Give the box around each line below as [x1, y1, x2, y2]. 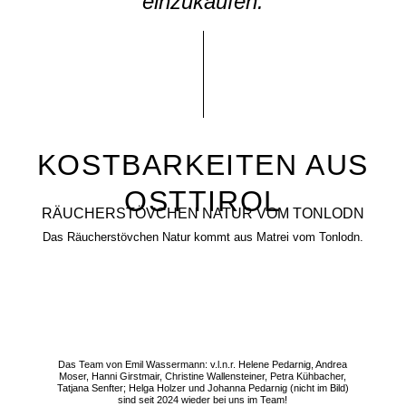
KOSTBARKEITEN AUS [36, 149, 370, 181]
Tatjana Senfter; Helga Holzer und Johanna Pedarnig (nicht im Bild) [56, 382, 349, 394]
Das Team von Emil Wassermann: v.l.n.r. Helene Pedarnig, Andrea [58, 359, 348, 371]
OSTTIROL [124, 185, 282, 217]
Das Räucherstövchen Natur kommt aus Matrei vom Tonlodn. [42, 230, 363, 244]
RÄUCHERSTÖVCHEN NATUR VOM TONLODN [41, 206, 364, 221]
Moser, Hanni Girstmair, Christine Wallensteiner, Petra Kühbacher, [59, 371, 347, 382]
